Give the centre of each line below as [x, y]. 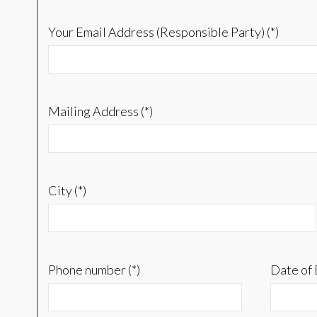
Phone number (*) [94, 270]
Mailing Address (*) [100, 111]
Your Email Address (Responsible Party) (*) [163, 32]
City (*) [67, 191]
